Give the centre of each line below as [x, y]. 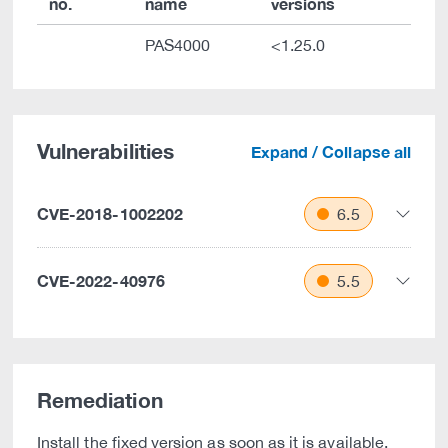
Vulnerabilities [105, 151]
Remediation [100, 400]
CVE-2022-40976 [101, 280]
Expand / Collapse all [330, 151]
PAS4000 [178, 45]
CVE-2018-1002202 [110, 213]
